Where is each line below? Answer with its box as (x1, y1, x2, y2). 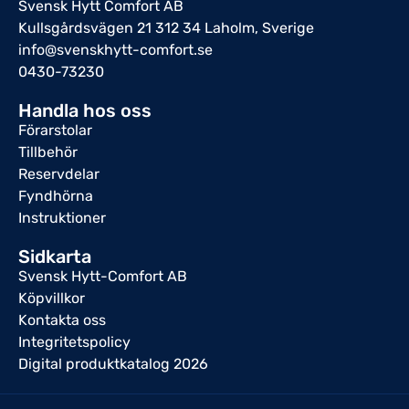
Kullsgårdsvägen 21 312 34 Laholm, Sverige (18, 19, 314, 37)
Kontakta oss (18, 311, 106, 330)
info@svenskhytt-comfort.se (18, 41, 213, 59)
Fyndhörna (18, 187, 93, 205)
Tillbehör (18, 143, 78, 162)
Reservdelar (18, 165, 100, 184)
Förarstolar (18, 121, 92, 140)
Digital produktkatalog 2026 (18, 355, 208, 373)
